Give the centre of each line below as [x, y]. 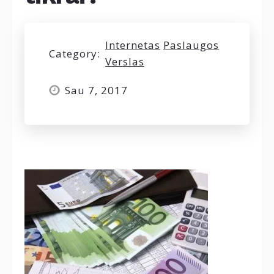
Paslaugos [191, 45]
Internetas [133, 45]
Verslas [125, 61]
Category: [75, 53]
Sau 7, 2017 [96, 90]
